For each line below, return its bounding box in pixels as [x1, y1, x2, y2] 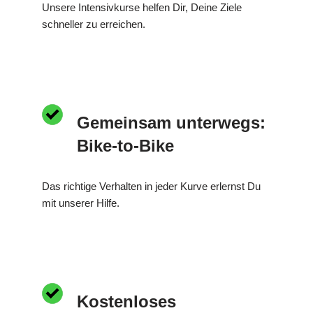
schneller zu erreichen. [42, 17, 145, 30]
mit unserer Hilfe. [42, 196, 119, 209]
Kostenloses [77, 291, 176, 311]
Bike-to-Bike [77, 136, 174, 155]
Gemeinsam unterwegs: [77, 112, 265, 132]
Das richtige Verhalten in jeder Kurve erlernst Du [42, 180, 261, 192]
